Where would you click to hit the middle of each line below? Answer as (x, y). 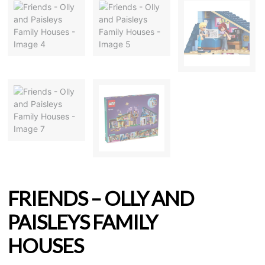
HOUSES (46, 245)
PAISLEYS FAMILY (83, 222)
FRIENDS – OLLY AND (101, 198)
